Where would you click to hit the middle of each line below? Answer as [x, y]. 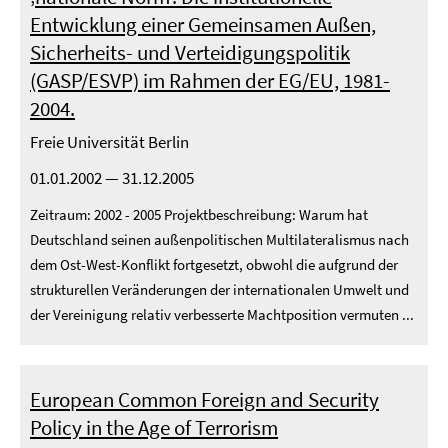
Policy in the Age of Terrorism [154, 427]
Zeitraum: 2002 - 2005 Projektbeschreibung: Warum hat [199, 214]
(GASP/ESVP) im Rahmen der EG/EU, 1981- [210, 80]
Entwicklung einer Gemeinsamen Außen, [203, 24]
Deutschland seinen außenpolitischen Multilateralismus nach [219, 239]
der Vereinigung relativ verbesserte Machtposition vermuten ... [222, 314]
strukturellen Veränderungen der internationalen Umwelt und [219, 289]
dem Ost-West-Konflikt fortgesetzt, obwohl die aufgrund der [214, 264]
